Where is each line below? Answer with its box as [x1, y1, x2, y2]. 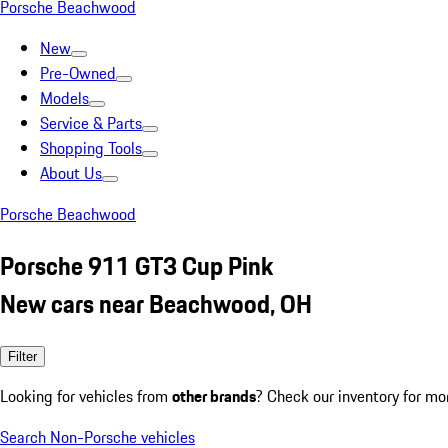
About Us [40, 161, 102, 185]
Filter [8, 348, 37, 364]
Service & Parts [40, 111, 142, 135]
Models [40, 86, 89, 110]
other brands [172, 383, 256, 408]
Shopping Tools [40, 136, 142, 160]
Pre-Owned [40, 61, 116, 85]
